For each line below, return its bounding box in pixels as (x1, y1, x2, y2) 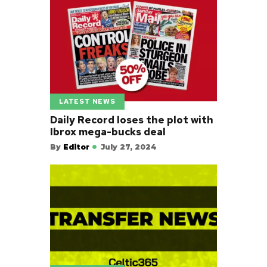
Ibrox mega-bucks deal (50, 125, 166, 139)
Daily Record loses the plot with (50, 113, 213, 127)
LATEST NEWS (59, 97, 116, 105)
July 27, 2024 (101, 142, 157, 152)
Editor (63, 142, 89, 152)
